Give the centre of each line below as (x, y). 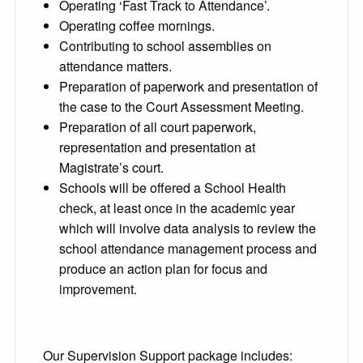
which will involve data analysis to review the (188, 228)
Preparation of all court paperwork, (158, 127)
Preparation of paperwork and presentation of (188, 87)
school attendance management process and (188, 249)
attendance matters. (115, 66)
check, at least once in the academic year (177, 208)
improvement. (98, 289)
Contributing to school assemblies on (165, 46)
